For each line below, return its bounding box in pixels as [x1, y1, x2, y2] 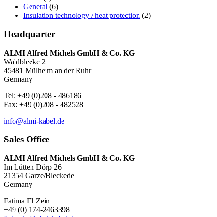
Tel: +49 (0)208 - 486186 [4, 91, 81, 100]
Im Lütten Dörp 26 [4, 163, 62, 171]
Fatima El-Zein [4, 197, 50, 205]
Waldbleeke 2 [4, 57, 46, 66]
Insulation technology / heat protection [23, 11, 140, 20]
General [23, 2, 47, 11]
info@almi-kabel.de [4, 116, 64, 125]
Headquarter [4, 29, 55, 39]
